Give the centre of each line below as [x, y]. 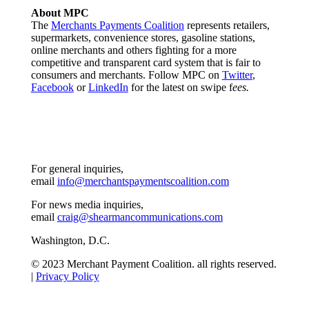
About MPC [60, 12]
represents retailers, [227, 25]
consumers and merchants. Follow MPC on [126, 74]
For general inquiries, [77, 168]
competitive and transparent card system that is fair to [146, 62]
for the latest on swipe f [180, 87]
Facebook [52, 87]
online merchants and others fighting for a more [133, 50]
